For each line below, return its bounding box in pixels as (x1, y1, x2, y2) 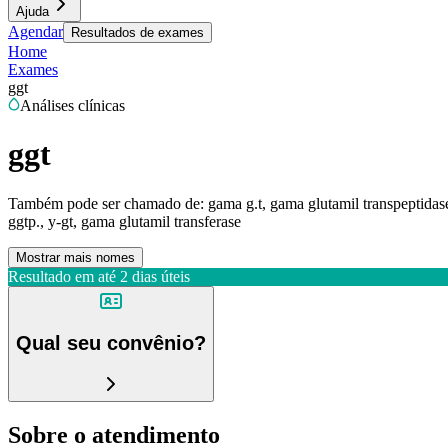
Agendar (8, 23, 63, 40)
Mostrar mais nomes (16, 249, 135, 265)
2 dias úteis (120, 267, 190, 285)
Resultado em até (8, 267, 116, 285)
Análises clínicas (20, 97, 125, 114)
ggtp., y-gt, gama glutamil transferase (8, 212, 241, 230)
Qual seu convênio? (16, 332, 206, 355)
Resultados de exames (71, 25, 204, 40)
